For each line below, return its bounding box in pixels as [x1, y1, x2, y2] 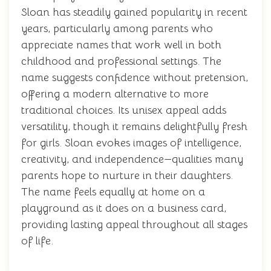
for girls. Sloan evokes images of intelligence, [21, 136, 241, 149]
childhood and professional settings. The [21, 54, 221, 68]
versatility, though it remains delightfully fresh [21, 120, 247, 133]
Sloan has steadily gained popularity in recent [21, 5, 247, 19]
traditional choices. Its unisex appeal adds [21, 103, 226, 117]
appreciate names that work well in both [21, 38, 221, 51]
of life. [21, 234, 53, 247]
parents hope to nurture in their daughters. [21, 169, 233, 182]
